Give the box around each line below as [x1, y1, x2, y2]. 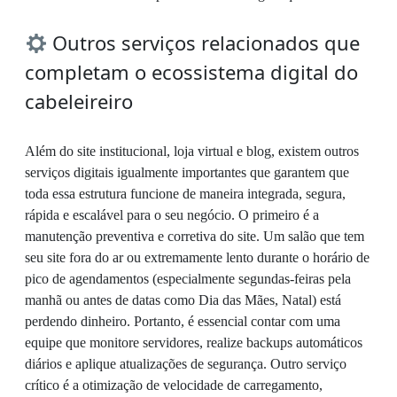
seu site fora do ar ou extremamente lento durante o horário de [25, 250, 370, 266]
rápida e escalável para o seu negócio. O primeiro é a [25, 207, 319, 223]
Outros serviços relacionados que [47, 29, 361, 57]
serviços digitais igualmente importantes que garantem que [25, 165, 349, 181]
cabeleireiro [25, 88, 133, 115]
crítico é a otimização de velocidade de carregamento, [25, 378, 323, 393]
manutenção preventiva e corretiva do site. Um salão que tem [25, 229, 364, 245]
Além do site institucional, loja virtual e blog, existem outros [25, 144, 359, 160]
